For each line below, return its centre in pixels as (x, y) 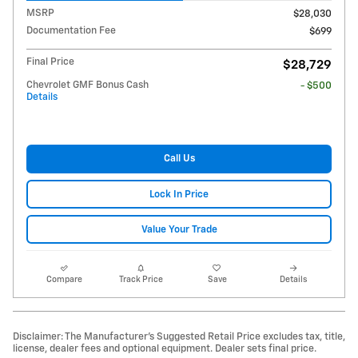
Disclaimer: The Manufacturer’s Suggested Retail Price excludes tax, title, (179, 337)
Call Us (179, 159)
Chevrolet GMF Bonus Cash (88, 85)
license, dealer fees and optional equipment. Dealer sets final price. (165, 349)
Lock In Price (179, 194)
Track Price (141, 280)
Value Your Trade (179, 229)
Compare (65, 280)
